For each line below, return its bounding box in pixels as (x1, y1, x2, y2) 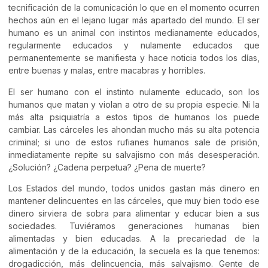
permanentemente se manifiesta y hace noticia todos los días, (8, 53, 260, 63)
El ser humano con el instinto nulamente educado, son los (8, 86, 260, 97)
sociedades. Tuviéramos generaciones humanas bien (8, 220, 260, 231)
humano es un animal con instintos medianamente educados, (8, 28, 260, 38)
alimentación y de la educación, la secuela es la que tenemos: (8, 245, 260, 256)
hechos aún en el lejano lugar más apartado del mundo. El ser (8, 15, 260, 26)
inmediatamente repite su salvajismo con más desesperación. (8, 149, 260, 160)
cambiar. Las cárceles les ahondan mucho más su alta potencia (8, 124, 260, 135)
